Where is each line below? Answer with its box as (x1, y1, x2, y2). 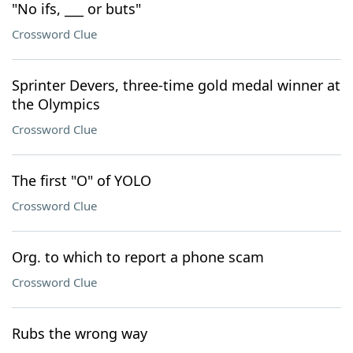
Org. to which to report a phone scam (12, 247, 264, 266)
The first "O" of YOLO (12, 171, 151, 190)
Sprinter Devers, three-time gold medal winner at (12, 76, 340, 95)
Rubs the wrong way (12, 324, 147, 343)
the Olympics (12, 95, 100, 113)
